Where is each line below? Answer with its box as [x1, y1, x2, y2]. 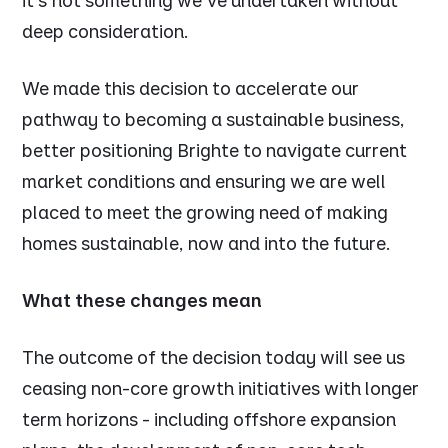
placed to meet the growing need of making [22, 202, 389, 224]
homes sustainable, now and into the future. [22, 233, 402, 255]
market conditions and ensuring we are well [22, 171, 387, 193]
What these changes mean [22, 290, 263, 312]
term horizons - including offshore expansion [22, 409, 397, 431]
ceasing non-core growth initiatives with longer [22, 378, 420, 400]
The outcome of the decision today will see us [22, 347, 406, 369]
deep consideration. [22, 21, 190, 43]
